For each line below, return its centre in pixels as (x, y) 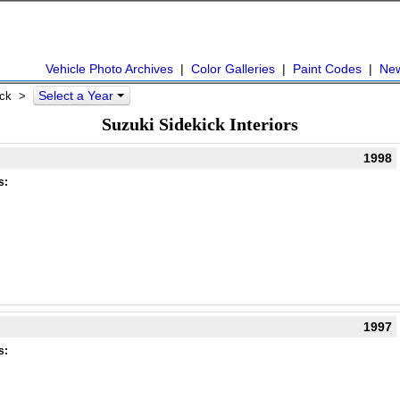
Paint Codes (327, 69)
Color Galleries (233, 69)
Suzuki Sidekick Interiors (200, 124)
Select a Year (78, 96)
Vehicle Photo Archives (109, 69)
